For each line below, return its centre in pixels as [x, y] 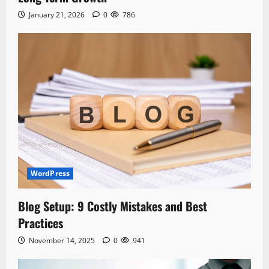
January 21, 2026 [57, 15]
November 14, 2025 [62, 240]
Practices [41, 223]
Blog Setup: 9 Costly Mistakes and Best [113, 206]
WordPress [50, 173]
